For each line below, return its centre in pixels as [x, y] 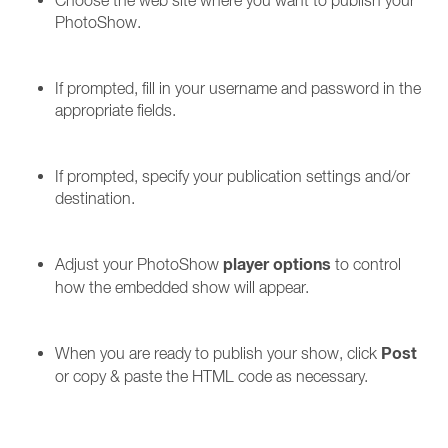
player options [277, 264]
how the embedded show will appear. [182, 287]
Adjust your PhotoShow [139, 264]
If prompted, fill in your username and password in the [238, 88]
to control [366, 264]
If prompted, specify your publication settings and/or [232, 176]
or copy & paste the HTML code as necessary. [211, 376]
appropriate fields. [115, 110]
